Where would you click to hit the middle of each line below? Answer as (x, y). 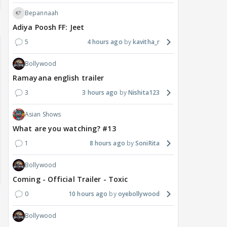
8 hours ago (107, 143)
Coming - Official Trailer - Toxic (70, 179)
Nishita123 (144, 93)
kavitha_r (146, 42)
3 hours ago (100, 93)
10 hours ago (88, 194)
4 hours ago (105, 42)
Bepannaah (42, 13)
